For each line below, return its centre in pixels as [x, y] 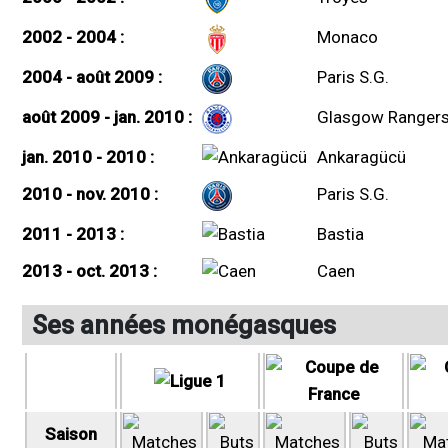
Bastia [340, 233]
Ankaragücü [361, 156]
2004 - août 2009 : [92, 76]
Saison [71, 433]
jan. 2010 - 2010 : [88, 156]
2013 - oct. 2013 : [89, 270]
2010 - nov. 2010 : [90, 193]
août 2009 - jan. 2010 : [107, 116]
